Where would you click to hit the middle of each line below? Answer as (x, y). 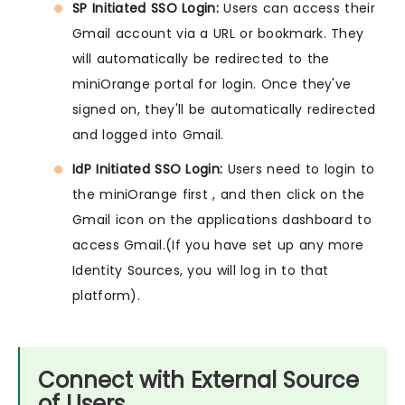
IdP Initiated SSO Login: (148, 170)
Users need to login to (299, 170)
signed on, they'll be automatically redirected (224, 110)
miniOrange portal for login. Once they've (212, 85)
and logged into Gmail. (148, 135)
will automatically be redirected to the (201, 59)
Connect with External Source (199, 381)
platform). (107, 296)
